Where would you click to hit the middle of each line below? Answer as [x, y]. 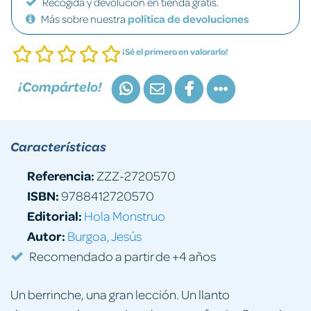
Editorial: [54, 215]
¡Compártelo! [60, 87]
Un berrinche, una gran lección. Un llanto [120, 294]
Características [58, 146]
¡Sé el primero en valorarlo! [175, 51]
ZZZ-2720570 [135, 175]
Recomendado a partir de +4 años [123, 255]
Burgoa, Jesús [104, 235]
